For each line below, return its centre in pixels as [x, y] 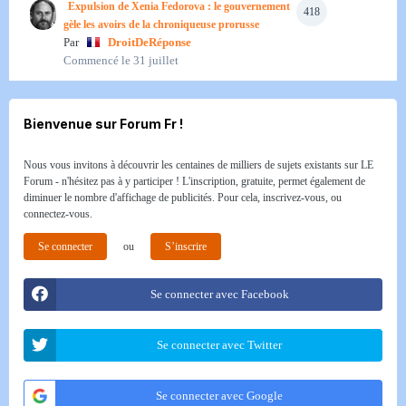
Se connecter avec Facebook [219, 295]
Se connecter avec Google [219, 396]
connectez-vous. [58, 214]
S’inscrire [186, 247]
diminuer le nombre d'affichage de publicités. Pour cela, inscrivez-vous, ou [183, 198]
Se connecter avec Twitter [219, 345]
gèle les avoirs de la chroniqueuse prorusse [161, 25]
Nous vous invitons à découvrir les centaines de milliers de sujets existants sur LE [198, 165]
